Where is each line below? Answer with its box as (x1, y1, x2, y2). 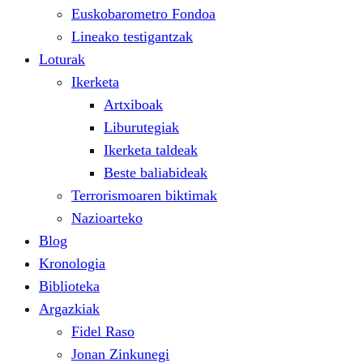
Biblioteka (39, 277, 100, 294)
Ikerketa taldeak (104, 141, 198, 158)
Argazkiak (39, 300, 100, 317)
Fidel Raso (71, 322, 135, 340)
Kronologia (39, 254, 105, 271)
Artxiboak (104, 96, 163, 113)
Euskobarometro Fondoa (71, 5, 216, 22)
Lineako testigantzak (71, 28, 193, 45)
